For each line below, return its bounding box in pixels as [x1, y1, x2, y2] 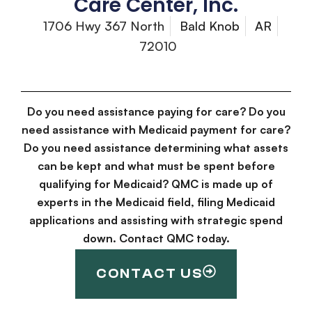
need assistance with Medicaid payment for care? [22, 123, 290, 137]
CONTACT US [96, 265, 203, 281]
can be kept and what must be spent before [37, 159, 275, 173]
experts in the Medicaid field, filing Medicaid [37, 195, 275, 210]
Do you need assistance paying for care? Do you [26, 104, 286, 119]
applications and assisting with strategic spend [29, 213, 283, 228]
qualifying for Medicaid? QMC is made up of [39, 177, 273, 192]
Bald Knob [180, 18, 240, 34]
